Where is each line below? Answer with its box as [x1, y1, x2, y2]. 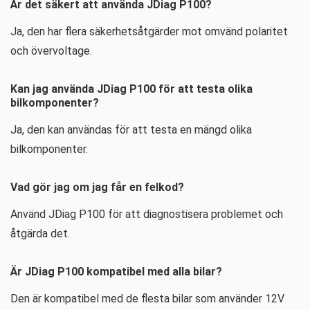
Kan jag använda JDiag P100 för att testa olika [10, 82, 253, 95]
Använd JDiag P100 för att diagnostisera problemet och [10, 208, 283, 221]
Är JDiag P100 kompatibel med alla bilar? [10, 265, 222, 278]
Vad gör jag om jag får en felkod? [10, 181, 184, 194]
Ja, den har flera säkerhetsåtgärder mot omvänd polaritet [10, 25, 288, 38]
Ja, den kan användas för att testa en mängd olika [10, 123, 252, 136]
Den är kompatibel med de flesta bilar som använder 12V [10, 292, 284, 305]
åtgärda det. [10, 227, 70, 240]
